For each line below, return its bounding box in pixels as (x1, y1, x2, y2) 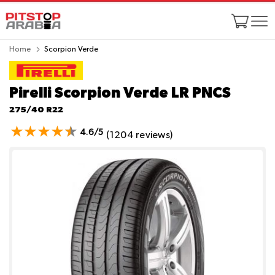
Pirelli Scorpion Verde (9, 83, 171, 101)
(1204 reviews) (106, 131, 173, 141)
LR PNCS (171, 83, 231, 101)
